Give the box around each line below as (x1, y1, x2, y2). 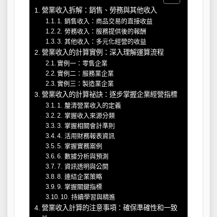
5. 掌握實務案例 (57, 142, 103, 150)
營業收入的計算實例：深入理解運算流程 (41, 48, 164, 56)
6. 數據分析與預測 (57, 152, 109, 160)
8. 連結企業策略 (57, 172, 103, 180)
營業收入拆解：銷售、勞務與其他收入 (41, 6, 157, 14)
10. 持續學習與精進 (61, 193, 116, 201)
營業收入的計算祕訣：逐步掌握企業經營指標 (41, 90, 177, 98)
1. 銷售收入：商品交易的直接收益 (57, 17, 153, 25)
